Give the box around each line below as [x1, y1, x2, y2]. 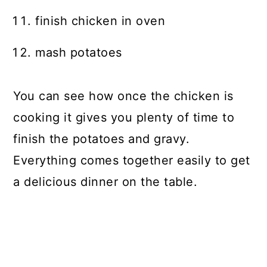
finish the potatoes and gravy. [13, 131, 194, 146]
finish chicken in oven [35, 13, 166, 28]
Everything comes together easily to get [13, 153, 250, 167]
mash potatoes [35, 45, 122, 60]
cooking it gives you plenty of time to [13, 110, 235, 125]
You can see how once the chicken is [13, 88, 234, 103]
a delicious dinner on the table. [13, 174, 198, 189]
